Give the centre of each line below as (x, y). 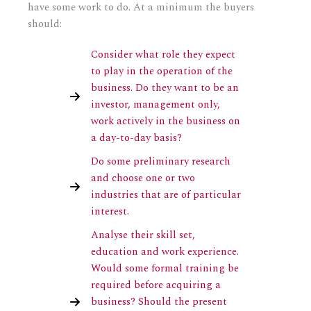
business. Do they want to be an (165, 88)
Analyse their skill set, (143, 235)
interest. (110, 212)
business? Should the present (159, 302)
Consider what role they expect (163, 55)
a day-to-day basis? (136, 138)
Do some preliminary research (161, 162)
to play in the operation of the (162, 72)
